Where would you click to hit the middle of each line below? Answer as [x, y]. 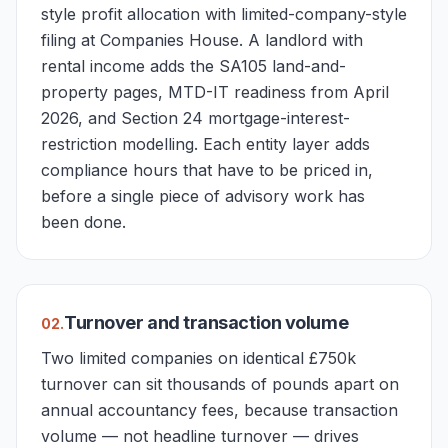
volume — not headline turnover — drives [200, 436]
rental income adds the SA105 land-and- [193, 66]
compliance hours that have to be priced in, [207, 170]
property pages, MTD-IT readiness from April [215, 92]
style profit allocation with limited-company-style [224, 14]
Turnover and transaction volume [206, 322]
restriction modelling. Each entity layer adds [205, 144]
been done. [83, 222]
